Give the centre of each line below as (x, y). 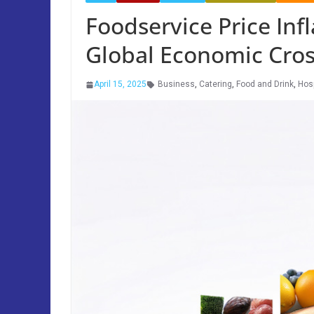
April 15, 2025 (120, 84)
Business (176, 84)
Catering (216, 84)
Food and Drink (265, 84)
